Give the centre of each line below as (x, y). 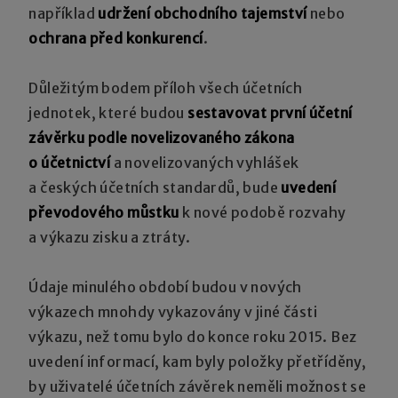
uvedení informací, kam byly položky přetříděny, (198, 361)
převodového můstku (104, 212)
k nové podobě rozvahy (263, 212)
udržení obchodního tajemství (203, 13)
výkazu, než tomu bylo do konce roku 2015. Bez (193, 336)
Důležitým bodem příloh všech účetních (166, 88)
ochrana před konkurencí (116, 38)
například (64, 13)
